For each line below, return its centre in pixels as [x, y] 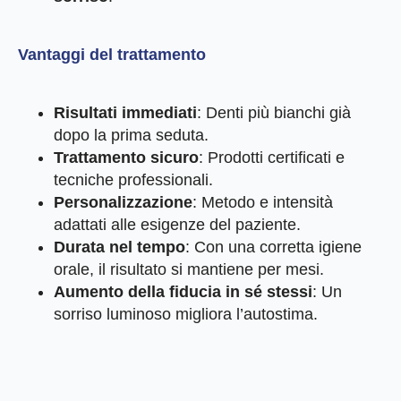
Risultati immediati [125, 113]
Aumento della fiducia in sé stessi [183, 292]
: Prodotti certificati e [272, 158]
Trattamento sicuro [126, 158]
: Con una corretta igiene [273, 247]
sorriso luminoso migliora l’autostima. [186, 315]
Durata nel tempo [119, 247]
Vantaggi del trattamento [112, 55]
